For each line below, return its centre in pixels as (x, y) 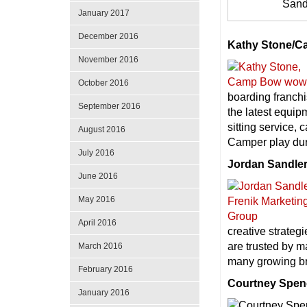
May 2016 (97, 199)
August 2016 (102, 130)
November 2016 (108, 60)
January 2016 (104, 293)
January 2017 (104, 13)
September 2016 (109, 106)
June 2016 (98, 176)
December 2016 (108, 36)
